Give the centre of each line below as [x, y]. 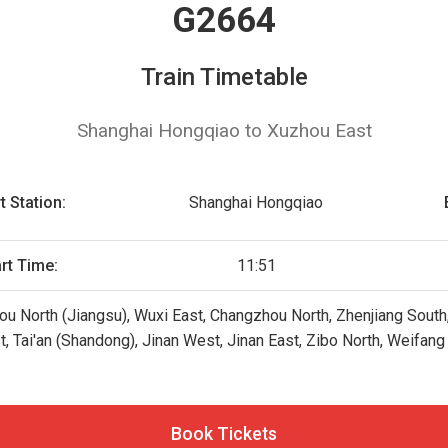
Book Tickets [224, 434]
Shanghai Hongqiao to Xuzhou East [224, 130]
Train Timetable [224, 77]
